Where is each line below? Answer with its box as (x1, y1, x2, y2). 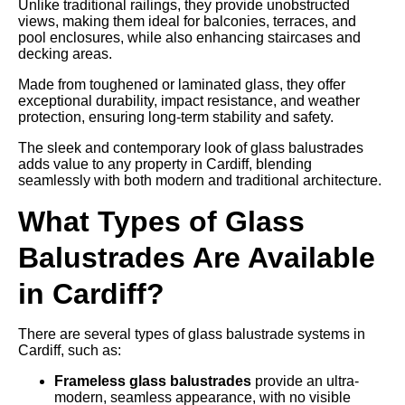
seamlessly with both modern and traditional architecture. (18, 173, 381, 188)
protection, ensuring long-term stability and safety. (18, 109, 334, 125)
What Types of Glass (18, 205, 305, 238)
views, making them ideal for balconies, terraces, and (18, 14, 356, 29)
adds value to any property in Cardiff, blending (18, 156, 312, 172)
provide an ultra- (251, 373, 359, 389)
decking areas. (18, 46, 112, 61)
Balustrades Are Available (18, 241, 375, 274)
